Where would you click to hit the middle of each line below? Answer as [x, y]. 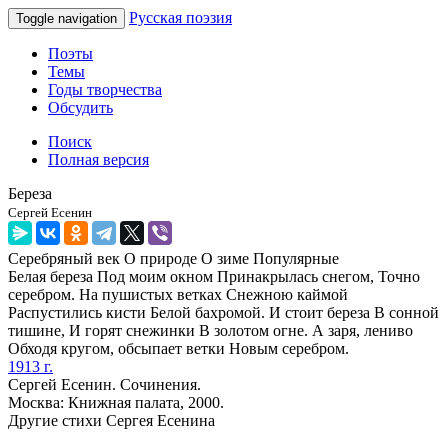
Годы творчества [105, 89]
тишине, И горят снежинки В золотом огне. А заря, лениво [210, 330]
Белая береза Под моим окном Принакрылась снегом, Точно [214, 276]
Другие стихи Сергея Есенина [111, 420]
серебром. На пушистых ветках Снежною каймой [178, 294]
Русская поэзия [180, 17]
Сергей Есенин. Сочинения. [104, 384]
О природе [160, 258]
